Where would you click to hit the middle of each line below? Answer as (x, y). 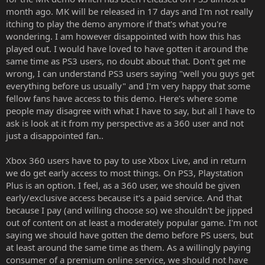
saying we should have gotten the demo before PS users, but (130, 235)
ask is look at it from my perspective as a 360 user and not (125, 123)
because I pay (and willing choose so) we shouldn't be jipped (129, 210)
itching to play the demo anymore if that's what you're (116, 23)
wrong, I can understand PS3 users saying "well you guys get (130, 73)
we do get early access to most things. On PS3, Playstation (125, 172)
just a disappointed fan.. (55, 135)
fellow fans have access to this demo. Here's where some (122, 98)
